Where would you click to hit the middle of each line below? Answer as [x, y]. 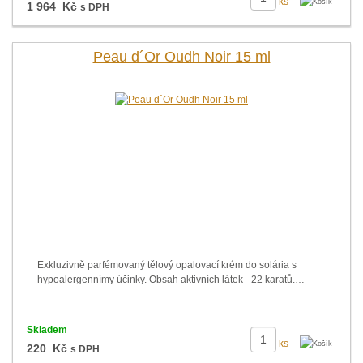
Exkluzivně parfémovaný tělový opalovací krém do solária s [167, 265]
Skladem [47, 330]
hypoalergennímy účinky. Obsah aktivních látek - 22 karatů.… [171, 280]
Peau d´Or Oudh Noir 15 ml [181, 57]
